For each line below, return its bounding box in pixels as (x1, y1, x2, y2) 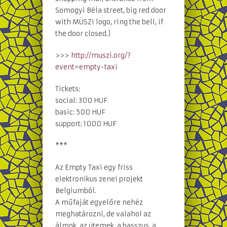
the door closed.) (55, 29, 110, 39)
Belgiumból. (55, 186, 96, 196)
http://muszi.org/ (71, 51, 127, 60)
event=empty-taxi (55, 63, 118, 72)
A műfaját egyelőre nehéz (55, 198, 143, 207)
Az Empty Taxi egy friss (55, 163, 133, 172)
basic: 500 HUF (55, 108, 105, 117)
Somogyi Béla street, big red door (55, 6, 166, 15)
